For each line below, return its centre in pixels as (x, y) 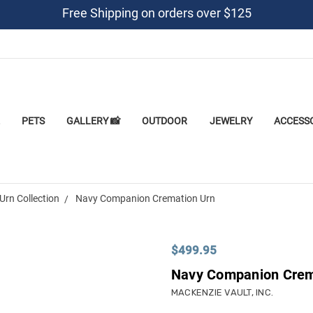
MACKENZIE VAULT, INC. (222, 292)
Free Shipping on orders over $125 (156, 13)
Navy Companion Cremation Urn (145, 198)
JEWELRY (231, 121)
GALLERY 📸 (94, 121)
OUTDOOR (165, 121)
